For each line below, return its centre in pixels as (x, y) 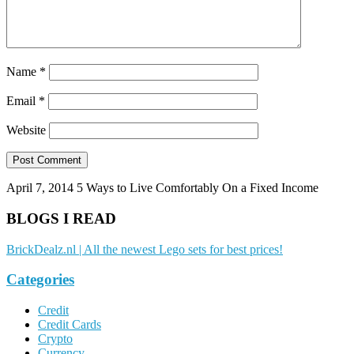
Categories (40, 280)
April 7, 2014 (40, 188)
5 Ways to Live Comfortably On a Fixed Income (198, 188)
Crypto (55, 339)
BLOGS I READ (61, 218)
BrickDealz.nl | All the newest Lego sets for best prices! (145, 249)
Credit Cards (70, 325)
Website (26, 130)
